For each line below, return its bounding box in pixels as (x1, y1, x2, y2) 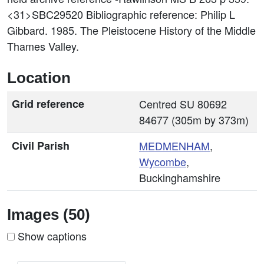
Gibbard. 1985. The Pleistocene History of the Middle (7, 22, 256, 38)
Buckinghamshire (139, 170, 220, 185)
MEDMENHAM (139, 138, 210, 153)
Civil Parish (12, 138, 70, 153)
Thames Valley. (7, 38, 79, 54)
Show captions (15, 228, 87, 243)
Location (7, 70, 71, 86)
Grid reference (12, 96, 84, 111)
